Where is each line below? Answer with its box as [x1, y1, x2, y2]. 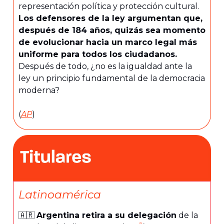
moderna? [18, 85, 59, 95]
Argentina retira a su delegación [36, 210, 176, 220]
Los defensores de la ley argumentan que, [18, 13, 202, 23]
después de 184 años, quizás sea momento [18, 25, 205, 35]
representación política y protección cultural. [18, 1, 199, 11]
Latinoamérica [18, 187, 101, 201]
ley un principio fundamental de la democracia [18, 73, 205, 83]
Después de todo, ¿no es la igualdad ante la [18, 61, 192, 71]
